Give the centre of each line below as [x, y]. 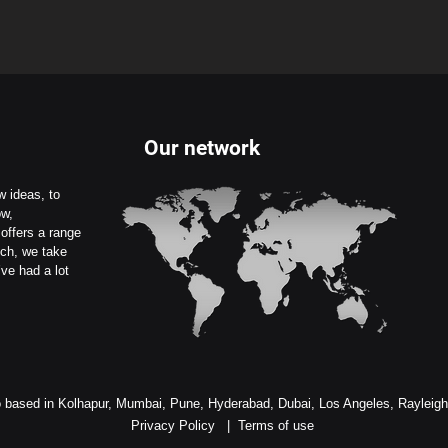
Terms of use [275, 425]
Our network [202, 147]
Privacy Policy [172, 425]
